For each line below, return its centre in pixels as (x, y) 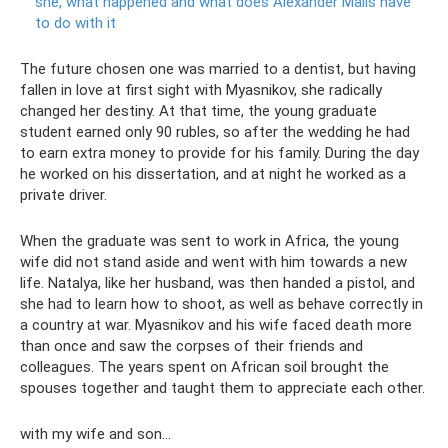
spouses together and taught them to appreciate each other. (222, 387)
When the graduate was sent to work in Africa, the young (209, 240)
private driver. (63, 194)
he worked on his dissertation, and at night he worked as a (213, 173)
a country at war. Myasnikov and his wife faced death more (216, 324)
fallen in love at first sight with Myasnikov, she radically (201, 89)
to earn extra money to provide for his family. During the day (219, 152)
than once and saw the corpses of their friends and (191, 345)
